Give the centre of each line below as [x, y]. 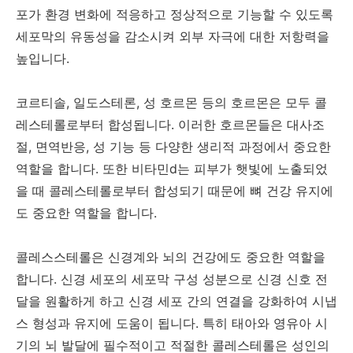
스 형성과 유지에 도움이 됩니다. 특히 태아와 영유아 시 [172, 323]
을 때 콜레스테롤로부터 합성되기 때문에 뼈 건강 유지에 [175, 190]
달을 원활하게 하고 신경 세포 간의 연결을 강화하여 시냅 [176, 301]
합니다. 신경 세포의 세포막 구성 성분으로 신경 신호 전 [172, 279]
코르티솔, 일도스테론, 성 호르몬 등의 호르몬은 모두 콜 [171, 102]
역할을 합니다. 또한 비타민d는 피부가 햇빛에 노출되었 [172, 168]
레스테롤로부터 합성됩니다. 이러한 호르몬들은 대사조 [170, 124]
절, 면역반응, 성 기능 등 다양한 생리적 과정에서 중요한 [173, 146]
